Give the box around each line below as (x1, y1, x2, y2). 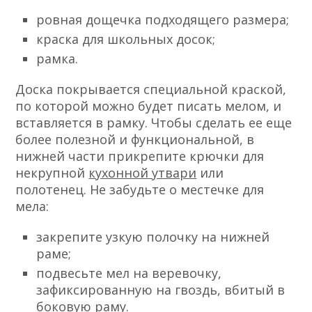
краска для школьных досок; (36, 31, 216, 48)
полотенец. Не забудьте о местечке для (15, 181, 265, 198)
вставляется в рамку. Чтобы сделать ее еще (15, 114, 292, 132)
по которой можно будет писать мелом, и (15, 97, 282, 115)
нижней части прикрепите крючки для (15, 148, 265, 165)
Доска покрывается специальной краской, (15, 81, 287, 98)
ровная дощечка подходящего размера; (36, 11, 290, 29)
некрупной (15, 164, 89, 182)
